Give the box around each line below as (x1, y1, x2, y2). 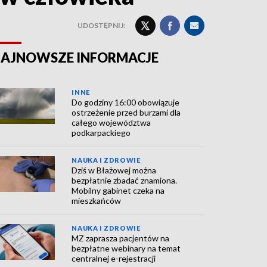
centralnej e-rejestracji (72, 253, 156, 263)
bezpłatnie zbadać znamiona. (72, 175, 178, 185)
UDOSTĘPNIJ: (77, 21, 125, 30)
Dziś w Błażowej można (72, 165, 157, 175)
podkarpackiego (72, 128, 131, 138)
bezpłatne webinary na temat (72, 243, 181, 253)
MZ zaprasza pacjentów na (72, 233, 170, 243)
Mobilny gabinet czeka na (72, 185, 165, 195)
